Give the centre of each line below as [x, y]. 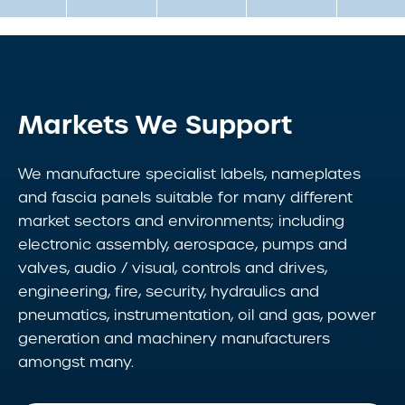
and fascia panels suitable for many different [185, 198]
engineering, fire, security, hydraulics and [169, 292]
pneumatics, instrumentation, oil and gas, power [197, 316]
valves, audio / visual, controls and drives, [173, 268]
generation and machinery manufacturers [174, 339]
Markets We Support [155, 125]
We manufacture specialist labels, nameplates [189, 174]
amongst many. [76, 363]
